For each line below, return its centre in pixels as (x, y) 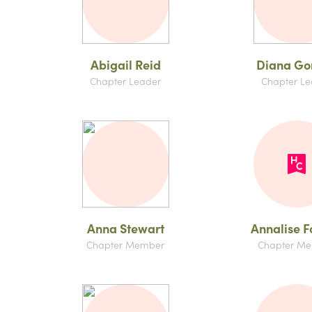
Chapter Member (125, 244)
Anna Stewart (125, 228)
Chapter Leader (125, 81)
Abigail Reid (125, 64)
